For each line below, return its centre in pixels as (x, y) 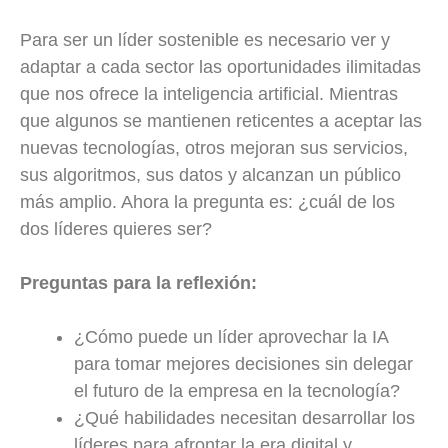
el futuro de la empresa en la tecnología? (237, 391)
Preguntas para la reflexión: (138, 283)
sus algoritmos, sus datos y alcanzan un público (210, 175)
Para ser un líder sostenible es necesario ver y (205, 40)
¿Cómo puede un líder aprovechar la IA (231, 337)
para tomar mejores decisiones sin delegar (243, 364)
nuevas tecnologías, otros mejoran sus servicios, (214, 148)
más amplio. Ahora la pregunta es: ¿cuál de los (207, 202)
